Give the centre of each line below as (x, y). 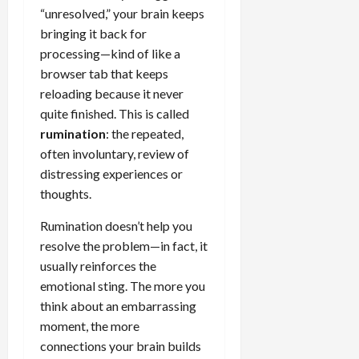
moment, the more (90, 325)
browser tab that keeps (104, 73)
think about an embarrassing (118, 305)
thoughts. (66, 193)
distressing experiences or (111, 173)
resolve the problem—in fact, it (124, 245)
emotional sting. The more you (123, 285)
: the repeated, (145, 133)
